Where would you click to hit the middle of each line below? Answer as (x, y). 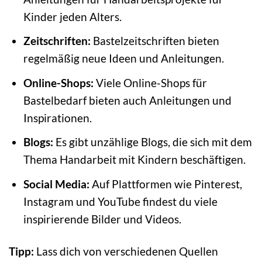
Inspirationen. (57, 118)
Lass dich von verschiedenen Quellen (126, 251)
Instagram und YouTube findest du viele (120, 201)
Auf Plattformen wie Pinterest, (166, 184)
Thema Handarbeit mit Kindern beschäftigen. (134, 160)
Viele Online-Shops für (150, 82)
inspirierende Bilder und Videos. (102, 219)
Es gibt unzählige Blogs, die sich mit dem (152, 142)
